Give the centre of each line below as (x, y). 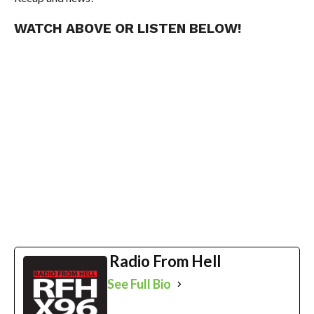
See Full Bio (139, 284)
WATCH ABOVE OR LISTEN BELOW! (127, 29)
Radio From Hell (165, 261)
